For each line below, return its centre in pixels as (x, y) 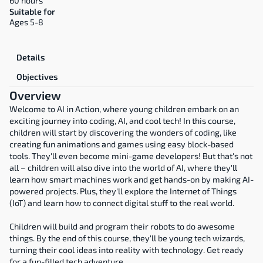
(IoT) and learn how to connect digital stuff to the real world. (122, 203)
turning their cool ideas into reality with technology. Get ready (127, 250)
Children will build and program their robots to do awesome (122, 226)
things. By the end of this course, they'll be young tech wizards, (127, 238)
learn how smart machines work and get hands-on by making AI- (131, 179)
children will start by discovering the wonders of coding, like (123, 132)
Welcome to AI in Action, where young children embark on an (124, 109)
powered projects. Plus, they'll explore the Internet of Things (123, 191)
